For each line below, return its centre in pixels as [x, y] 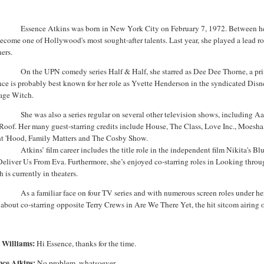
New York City [135, 28]
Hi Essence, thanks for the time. [87, 243]
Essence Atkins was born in [66, 28]
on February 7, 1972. [194, 28]
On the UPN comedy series [65, 71]
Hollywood [63, 40]
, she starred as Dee [177, 71]
